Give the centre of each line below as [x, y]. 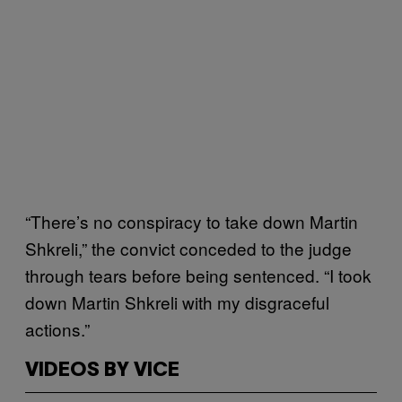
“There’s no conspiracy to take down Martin [192, 221]
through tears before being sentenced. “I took [198, 275]
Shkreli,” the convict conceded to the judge [188, 248]
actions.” [57, 328]
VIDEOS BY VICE [102, 370]
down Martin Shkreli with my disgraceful [177, 301]
